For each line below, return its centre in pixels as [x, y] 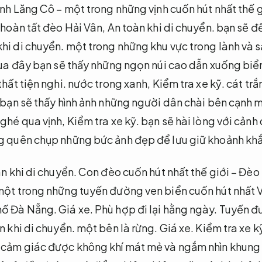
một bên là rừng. [117, 227]
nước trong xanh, [109, 83]
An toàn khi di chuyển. [161, 27]
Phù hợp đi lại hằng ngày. [156, 209]
